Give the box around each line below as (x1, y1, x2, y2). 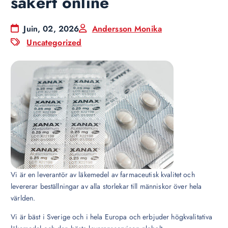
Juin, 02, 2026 (21, 22, 79, 35)
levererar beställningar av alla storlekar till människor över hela (11, 181, 202, 191)
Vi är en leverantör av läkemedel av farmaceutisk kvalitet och (11, 169, 195, 180)
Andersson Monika (92, 22, 162, 35)
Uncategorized (26, 36, 82, 48)
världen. (11, 192, 36, 203)
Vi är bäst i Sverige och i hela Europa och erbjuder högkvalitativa (11, 212, 213, 222)
